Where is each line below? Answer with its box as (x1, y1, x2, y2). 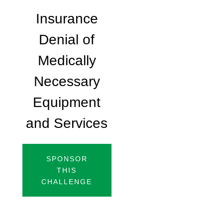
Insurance (35, 11, 98, 27)
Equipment (33, 95, 101, 111)
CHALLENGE (41, 177, 93, 186)
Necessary (33, 74, 100, 90)
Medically (37, 53, 96, 69)
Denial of (39, 32, 95, 48)
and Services (26, 115, 108, 131)
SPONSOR (46, 154, 88, 163)
